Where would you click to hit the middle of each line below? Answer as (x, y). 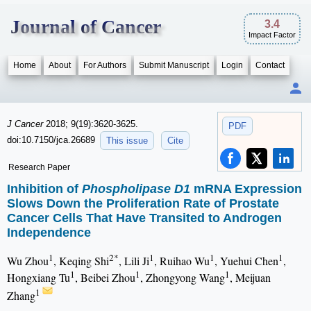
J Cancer (26, 124)
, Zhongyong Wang (183, 278)
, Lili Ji (134, 261)
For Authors (105, 65)
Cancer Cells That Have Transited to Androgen (144, 218)
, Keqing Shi (81, 261)
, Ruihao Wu (182, 261)
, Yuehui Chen (246, 261)
